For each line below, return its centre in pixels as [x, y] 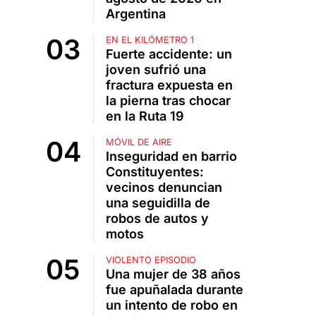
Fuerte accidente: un [169, 54]
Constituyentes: [154, 172]
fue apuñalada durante [174, 290]
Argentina [135, 14]
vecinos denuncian [164, 188]
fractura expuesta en [169, 85]
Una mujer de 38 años [173, 274]
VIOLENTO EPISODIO [151, 260]
